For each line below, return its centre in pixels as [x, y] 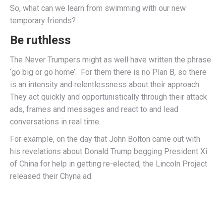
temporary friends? [43, 21]
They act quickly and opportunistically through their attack [109, 97]
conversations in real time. [55, 122]
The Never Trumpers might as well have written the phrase [111, 60]
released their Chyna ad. [51, 176]
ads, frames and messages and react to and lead [94, 109]
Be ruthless [40, 40]
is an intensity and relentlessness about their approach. [105, 84]
